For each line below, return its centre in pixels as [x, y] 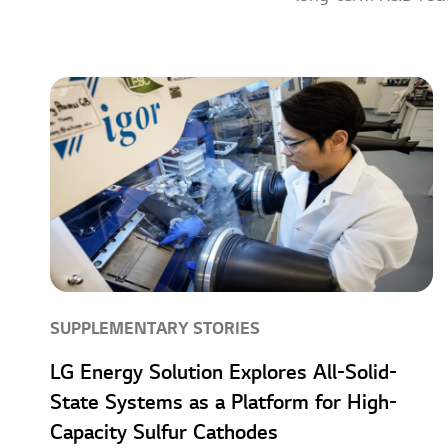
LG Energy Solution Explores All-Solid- [223, 373]
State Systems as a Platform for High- [223, 403]
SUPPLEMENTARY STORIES [155, 329]
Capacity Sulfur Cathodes [164, 433]
